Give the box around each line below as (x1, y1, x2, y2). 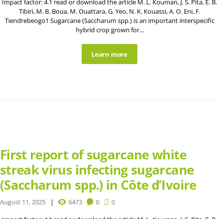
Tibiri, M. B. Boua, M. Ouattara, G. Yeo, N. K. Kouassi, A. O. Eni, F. (19, 6, 200, 16)
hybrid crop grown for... (75, 25, 144, 34)
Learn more (91, 49, 128, 59)
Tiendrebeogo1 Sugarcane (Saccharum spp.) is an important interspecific (4, 16, 215, 25)
